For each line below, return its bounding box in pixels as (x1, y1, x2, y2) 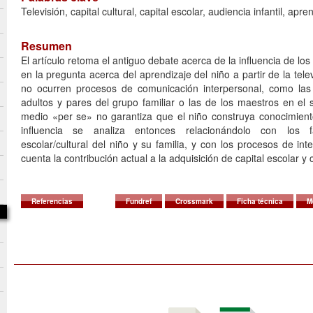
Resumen (21, 38, 72, 54)
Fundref (126, 196, 152, 206)
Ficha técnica (237, 196, 283, 206)
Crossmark (175, 196, 213, 206)
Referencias (31, 196, 73, 206)
